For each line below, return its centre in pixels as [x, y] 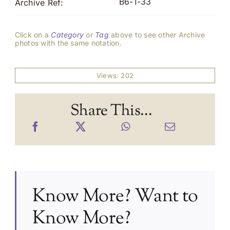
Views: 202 [115, 75]
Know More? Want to [115, 196]
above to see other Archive [157, 34]
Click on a [33, 34]
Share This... [111, 111]
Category [68, 34]
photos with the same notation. [68, 43]
